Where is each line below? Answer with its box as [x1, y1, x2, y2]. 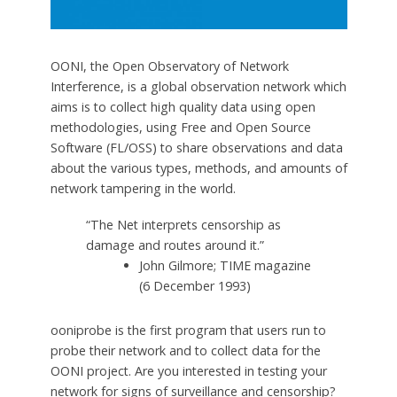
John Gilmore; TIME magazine [138, 256, 311, 274]
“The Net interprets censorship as [85, 215, 281, 233]
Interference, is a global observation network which [50, 77, 346, 95]
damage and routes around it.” [85, 236, 264, 253]
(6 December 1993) [138, 276, 251, 294]
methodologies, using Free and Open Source [50, 118, 311, 136]
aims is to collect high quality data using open [50, 97, 315, 115]
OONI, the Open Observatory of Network [50, 57, 289, 74]
